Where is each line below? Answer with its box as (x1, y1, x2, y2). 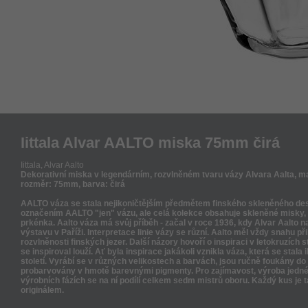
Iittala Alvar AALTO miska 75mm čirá (21, 134, 280, 151)
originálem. (21, 285, 64, 295)
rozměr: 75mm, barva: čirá (21, 179, 125, 189)
